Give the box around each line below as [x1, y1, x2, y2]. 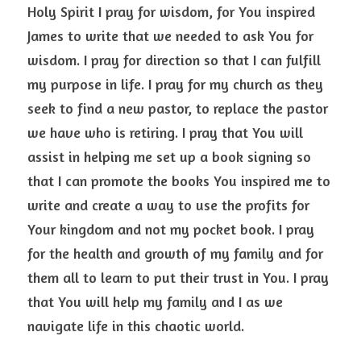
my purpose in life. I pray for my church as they [27, 75, 323, 93]
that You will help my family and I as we [27, 293, 283, 310]
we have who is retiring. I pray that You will [27, 123, 303, 141]
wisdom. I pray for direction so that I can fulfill [27, 51, 321, 68]
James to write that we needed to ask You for [27, 27, 313, 44]
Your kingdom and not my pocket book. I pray [27, 220, 314, 238]
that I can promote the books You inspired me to [27, 172, 330, 189]
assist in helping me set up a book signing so [27, 147, 311, 165]
